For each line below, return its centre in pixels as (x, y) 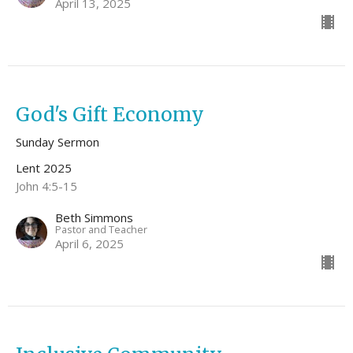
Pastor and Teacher (101, 230)
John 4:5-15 (46, 186)
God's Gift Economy (110, 115)
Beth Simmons (94, 218)
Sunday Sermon (58, 142)
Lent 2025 (44, 168)
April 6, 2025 (89, 244)
